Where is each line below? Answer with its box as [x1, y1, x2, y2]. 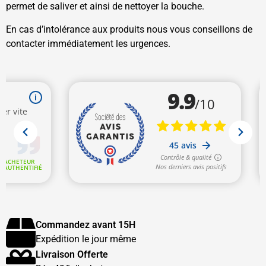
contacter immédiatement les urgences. [6, 37, 170, 49]
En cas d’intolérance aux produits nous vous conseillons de [6, 23, 252, 35]
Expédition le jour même [36, 233, 136, 245]
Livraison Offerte [36, 249, 108, 260]
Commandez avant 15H [36, 219, 135, 230]
